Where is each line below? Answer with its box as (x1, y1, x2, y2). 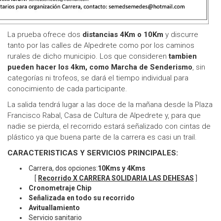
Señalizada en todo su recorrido (29, 194, 135, 202)
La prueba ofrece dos (7, 30, 82, 39)
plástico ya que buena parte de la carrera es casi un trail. (7, 133, 197, 142)
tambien (169, 52, 197, 61)
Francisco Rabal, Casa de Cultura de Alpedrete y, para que (7, 111, 201, 120)
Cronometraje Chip (29, 184, 91, 192)
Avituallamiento (29, 204, 80, 212)
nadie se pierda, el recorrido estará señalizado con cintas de (7, 122, 211, 131)
